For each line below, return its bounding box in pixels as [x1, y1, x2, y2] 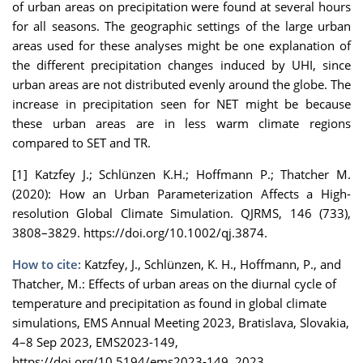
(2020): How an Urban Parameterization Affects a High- [12, 186, 351, 203]
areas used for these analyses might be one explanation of [12, 37, 351, 54]
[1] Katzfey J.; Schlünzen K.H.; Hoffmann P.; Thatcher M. [12, 166, 351, 183]
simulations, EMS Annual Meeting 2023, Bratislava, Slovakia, [12, 314, 349, 331]
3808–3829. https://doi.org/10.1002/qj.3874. [12, 224, 267, 241]
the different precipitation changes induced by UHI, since [12, 57, 351, 74]
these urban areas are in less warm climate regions [12, 115, 351, 132]
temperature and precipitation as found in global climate [12, 295, 327, 312]
